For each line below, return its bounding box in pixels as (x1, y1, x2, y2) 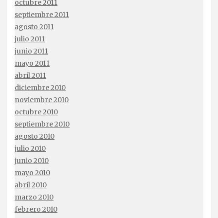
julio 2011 (15, 35, 45, 44)
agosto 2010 (15, 132, 54, 141)
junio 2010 (15, 156, 49, 165)
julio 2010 (15, 144, 46, 153)
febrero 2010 (15, 205, 57, 214)
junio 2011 (15, 47, 48, 56)
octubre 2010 (15, 108, 58, 117)
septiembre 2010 (15, 120, 70, 129)
